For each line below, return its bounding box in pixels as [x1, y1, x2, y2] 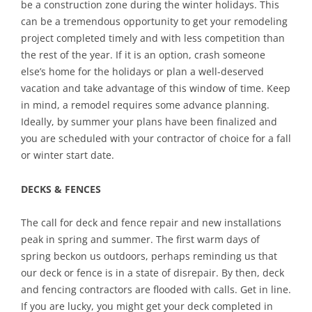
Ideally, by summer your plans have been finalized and [21, 114, 277, 128]
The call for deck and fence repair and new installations [21, 215, 281, 229]
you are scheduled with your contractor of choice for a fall [21, 131, 291, 145]
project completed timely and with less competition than [21, 31, 285, 45]
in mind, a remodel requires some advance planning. [21, 97, 270, 111]
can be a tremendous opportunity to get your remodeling [21, 14, 288, 28]
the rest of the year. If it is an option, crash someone [21, 47, 265, 61]
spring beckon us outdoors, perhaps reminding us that [21, 249, 277, 263]
